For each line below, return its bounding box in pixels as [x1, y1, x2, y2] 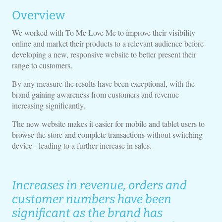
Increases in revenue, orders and [11, 178, 187, 192]
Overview [11, 8, 65, 22]
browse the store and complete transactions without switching [11, 129, 203, 140]
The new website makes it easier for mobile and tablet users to [11, 118, 205, 129]
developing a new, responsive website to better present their [11, 49, 196, 59]
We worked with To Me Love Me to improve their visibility [11, 27, 195, 38]
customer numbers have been [11, 192, 171, 206]
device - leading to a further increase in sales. [11, 140, 152, 151]
